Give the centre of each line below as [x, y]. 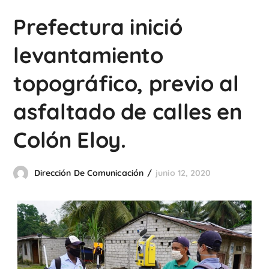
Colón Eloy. [70, 140]
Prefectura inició [98, 27]
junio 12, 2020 [183, 173]
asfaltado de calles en [128, 111]
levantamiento [88, 55]
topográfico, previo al [126, 83]
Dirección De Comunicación [89, 173]
